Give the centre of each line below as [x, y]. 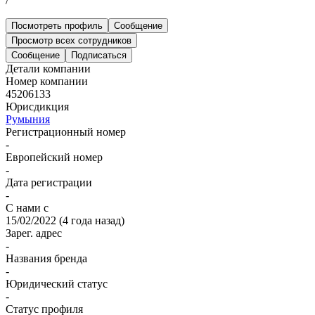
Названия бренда [46, 258]
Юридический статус [57, 283]
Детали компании [48, 68]
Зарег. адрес [34, 233]
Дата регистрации [49, 182]
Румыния [28, 119]
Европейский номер [54, 157]
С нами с [27, 207]
